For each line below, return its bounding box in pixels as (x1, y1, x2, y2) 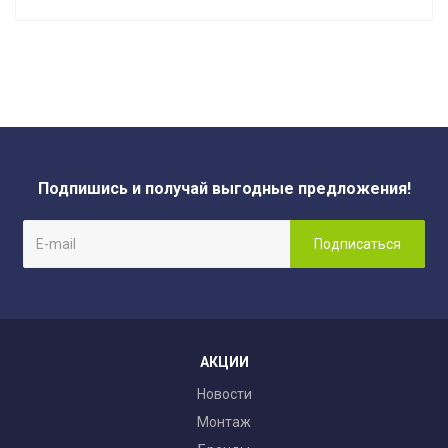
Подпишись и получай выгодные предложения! (37, 179, 411, 198)
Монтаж (197, 414, 251, 430)
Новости (196, 386, 252, 402)
